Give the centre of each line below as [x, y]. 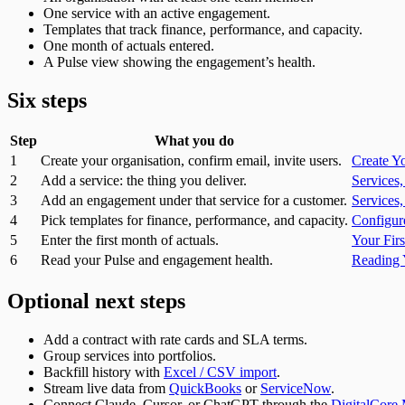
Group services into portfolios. [130, 356]
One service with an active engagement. [157, 13]
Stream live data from [106, 389]
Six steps [47, 100]
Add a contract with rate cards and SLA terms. [175, 340]
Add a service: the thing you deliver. [144, 181]
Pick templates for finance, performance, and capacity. [194, 221]
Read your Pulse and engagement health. [157, 260]
